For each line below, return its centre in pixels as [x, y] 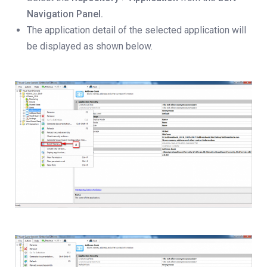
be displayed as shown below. [90, 46]
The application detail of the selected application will [136, 30]
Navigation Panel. [65, 14]
